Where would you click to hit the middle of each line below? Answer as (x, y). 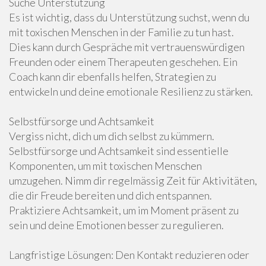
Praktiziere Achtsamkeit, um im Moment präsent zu (124, 210)
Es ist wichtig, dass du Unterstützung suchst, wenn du (129, 17)
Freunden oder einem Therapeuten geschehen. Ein (123, 62)
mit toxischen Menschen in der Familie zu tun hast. (121, 32)
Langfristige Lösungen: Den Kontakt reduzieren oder (129, 255)
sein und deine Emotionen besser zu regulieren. (116, 225)
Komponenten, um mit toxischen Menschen (105, 166)
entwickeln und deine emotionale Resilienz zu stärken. (131, 91)
